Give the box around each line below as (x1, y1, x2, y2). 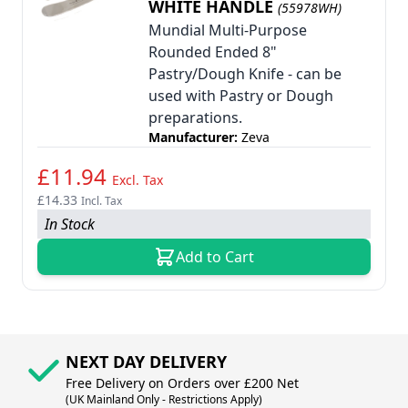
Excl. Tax (112, 171, 163, 189)
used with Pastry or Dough (148, 86, 333, 106)
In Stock (45, 214, 95, 234)
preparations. (148, 107, 242, 127)
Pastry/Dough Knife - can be (148, 64, 342, 84)
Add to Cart (176, 247, 254, 267)
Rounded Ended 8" (148, 42, 277, 62)
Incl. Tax (81, 193, 122, 209)
